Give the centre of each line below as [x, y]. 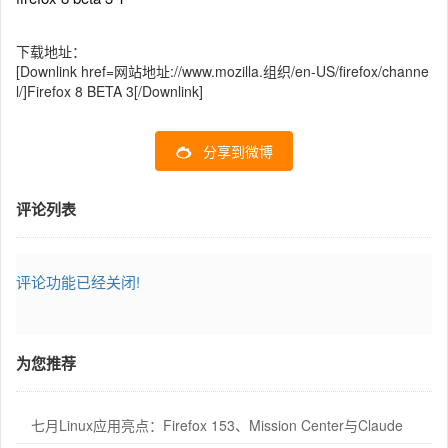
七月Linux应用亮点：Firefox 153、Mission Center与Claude [217, 424]
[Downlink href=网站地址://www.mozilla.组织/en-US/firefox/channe [222, 70]
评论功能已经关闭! [78, 281]
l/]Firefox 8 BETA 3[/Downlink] [109, 90]
